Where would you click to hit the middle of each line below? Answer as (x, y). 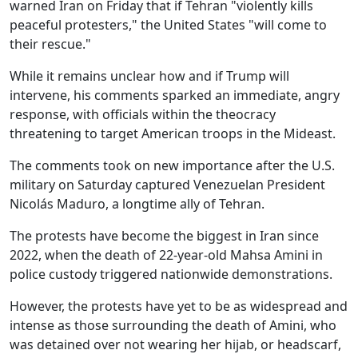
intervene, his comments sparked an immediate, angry (175, 95)
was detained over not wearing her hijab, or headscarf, (175, 344)
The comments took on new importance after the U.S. (172, 165)
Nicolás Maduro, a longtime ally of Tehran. (137, 203)
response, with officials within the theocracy (143, 114)
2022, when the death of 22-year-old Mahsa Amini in (166, 255)
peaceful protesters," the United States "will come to (168, 24)
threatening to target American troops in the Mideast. (174, 133)
